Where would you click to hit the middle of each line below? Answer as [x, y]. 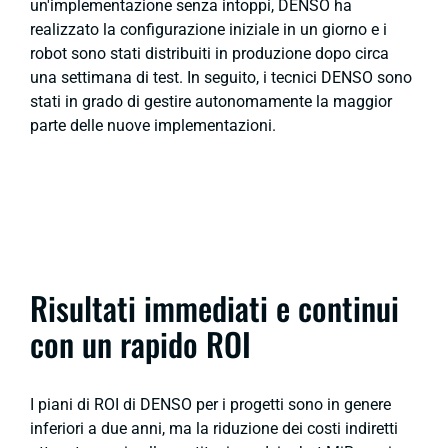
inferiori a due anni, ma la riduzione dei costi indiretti [214, 428]
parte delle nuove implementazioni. [153, 125]
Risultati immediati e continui [214, 307]
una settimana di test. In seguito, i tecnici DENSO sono [221, 77]
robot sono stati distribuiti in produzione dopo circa [209, 53]
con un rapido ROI [140, 343]
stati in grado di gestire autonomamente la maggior [211, 101]
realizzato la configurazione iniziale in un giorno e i [208, 29]
